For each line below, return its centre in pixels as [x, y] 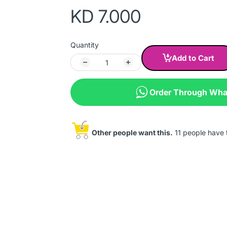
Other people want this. [132, 133]
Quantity [85, 45]
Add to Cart [193, 58]
